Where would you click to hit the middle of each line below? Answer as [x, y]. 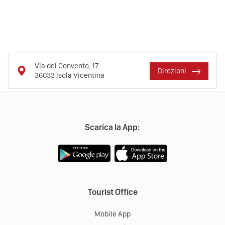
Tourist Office [113, 192]
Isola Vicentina [80, 76]
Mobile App [113, 214]
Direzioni [173, 71]
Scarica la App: [113, 127]
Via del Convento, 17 [67, 66]
